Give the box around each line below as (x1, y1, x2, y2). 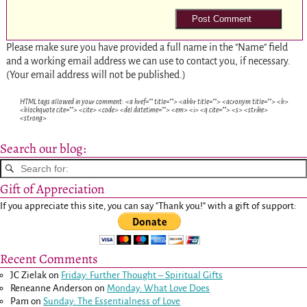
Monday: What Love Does (107, 283, 210, 294)
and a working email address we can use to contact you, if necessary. (5, 55, 291, 66)
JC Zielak (10, 270, 47, 281)
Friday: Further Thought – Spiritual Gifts (61, 270, 223, 281)
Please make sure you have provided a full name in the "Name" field (5, 41, 288, 53)
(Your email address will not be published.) (5, 69, 186, 80)
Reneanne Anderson (10, 283, 93, 294)
